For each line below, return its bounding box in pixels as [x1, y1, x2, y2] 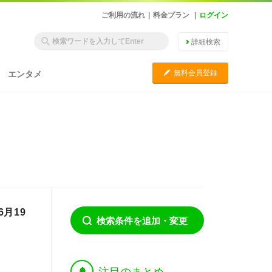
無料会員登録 [174, 69, 217, 77]
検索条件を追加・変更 [97, 216, 188, 226]
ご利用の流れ [101, 11, 145, 19]
